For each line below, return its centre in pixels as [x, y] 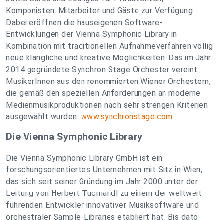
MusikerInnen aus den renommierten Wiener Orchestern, [108, 81]
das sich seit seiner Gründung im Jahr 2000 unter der [102, 181]
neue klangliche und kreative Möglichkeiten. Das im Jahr [109, 58]
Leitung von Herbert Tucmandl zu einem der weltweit [104, 193]
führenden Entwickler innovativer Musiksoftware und [102, 205]
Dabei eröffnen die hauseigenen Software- [84, 22]
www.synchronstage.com [126, 117]
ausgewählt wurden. [43, 117]
